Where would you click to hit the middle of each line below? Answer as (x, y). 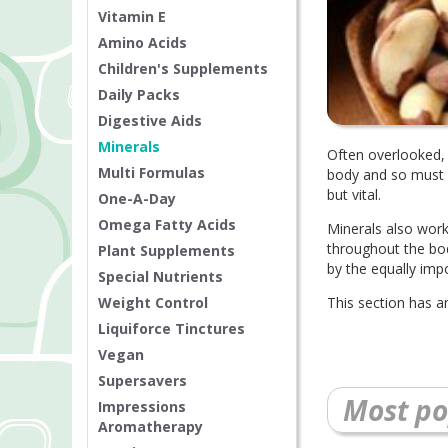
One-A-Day (137, 199)
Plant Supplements (166, 251)
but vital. (354, 195)
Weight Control (153, 303)
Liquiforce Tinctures (171, 329)
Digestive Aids (150, 121)
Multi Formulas (151, 173)
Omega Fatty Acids (167, 225)
